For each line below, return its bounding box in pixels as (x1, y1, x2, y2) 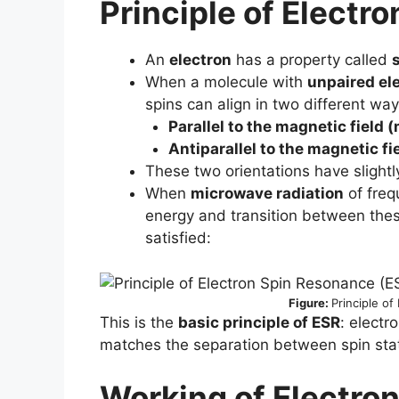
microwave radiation (191, 184, 344, 202)
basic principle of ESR (178, 313, 340, 331)
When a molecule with (145, 73, 307, 91)
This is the (100, 313, 178, 331)
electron (169, 51, 232, 69)
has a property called (232, 51, 392, 69)
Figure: (289, 295, 331, 310)
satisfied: (145, 229, 211, 247)
